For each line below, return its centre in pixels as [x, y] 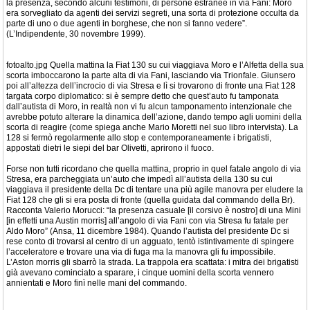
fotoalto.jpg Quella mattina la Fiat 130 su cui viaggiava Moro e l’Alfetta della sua [155, 65]
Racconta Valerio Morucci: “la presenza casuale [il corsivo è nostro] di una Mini [154, 210]
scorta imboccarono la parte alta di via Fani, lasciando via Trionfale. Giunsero [151, 75]
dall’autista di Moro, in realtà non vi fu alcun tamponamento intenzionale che [149, 107]
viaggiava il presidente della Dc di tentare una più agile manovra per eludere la [155, 190]
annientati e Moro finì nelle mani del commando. [97, 283]
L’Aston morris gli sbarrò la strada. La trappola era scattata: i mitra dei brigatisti [153, 262]
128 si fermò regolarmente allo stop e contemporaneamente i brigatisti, [139, 138]
